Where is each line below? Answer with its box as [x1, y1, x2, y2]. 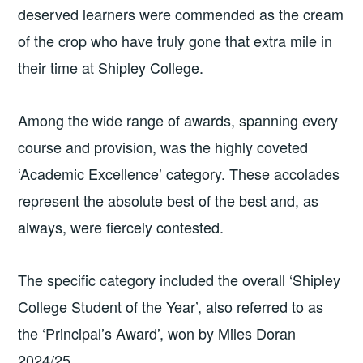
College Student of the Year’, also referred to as [18, 296, 324, 318]
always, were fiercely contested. [18, 216, 224, 238]
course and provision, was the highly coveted [18, 136, 309, 158]
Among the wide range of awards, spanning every [18, 109, 339, 131]
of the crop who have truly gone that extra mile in [18, 29, 333, 51]
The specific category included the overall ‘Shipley [18, 269, 341, 291]
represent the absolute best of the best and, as [18, 190, 319, 211]
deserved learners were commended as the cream [18, 2, 344, 24]
